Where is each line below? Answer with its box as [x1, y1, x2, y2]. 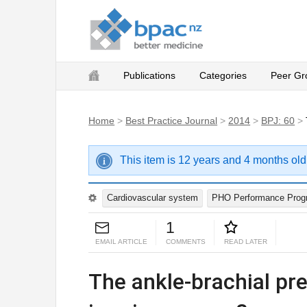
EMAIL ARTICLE [95, 238, 148, 245]
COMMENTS [166, 238, 206, 245]
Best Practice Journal [125, 115, 218, 126]
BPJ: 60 [261, 115, 295, 126]
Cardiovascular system [107, 193, 199, 203]
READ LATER [224, 238, 268, 245]
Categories [199, 70, 247, 81]
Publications [123, 70, 176, 81]
